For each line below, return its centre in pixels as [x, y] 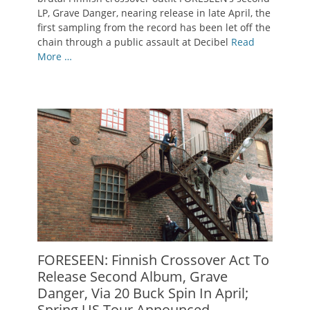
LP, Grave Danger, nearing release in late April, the [154, 13]
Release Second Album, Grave [133, 276]
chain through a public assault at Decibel [134, 42]
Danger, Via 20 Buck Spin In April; [143, 293]
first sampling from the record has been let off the [154, 28]
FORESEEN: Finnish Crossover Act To [153, 259]
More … [55, 57]
